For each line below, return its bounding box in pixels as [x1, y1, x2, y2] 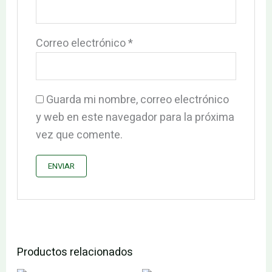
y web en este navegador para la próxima [35, 109, 234, 126]
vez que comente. [35, 127, 123, 144]
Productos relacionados [16, 244, 133, 261]
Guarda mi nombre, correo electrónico [46, 92, 229, 109]
